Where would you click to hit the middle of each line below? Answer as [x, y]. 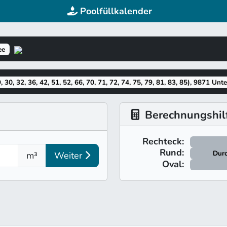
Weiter [69, 156]
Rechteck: [163, 141]
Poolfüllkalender [116, 11]
